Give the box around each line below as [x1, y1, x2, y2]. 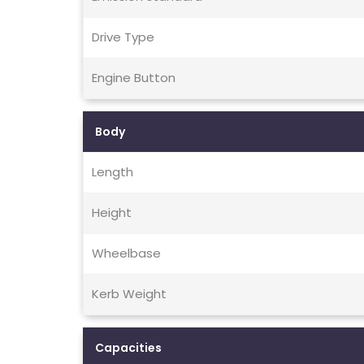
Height [92, 204, 132, 222]
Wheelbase [92, 245, 161, 262]
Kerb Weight [92, 285, 167, 303]
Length [92, 163, 133, 181]
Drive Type [92, 28, 154, 46]
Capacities [95, 340, 162, 357]
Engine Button [92, 69, 175, 87]
